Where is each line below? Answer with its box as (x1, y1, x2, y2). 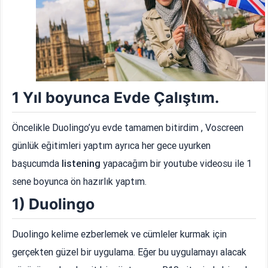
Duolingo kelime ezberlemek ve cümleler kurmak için (12, 228, 227, 240)
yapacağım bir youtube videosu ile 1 (103, 157, 252, 170)
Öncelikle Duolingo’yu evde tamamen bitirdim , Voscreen (12, 121, 244, 134)
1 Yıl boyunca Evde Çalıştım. (12, 89, 220, 107)
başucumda (12, 157, 62, 170)
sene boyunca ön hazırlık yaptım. (12, 175, 147, 188)
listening (62, 157, 103, 170)
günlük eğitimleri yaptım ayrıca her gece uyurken (12, 139, 211, 152)
